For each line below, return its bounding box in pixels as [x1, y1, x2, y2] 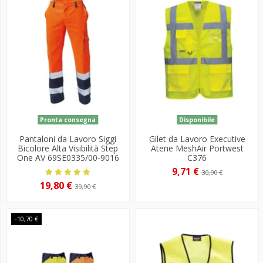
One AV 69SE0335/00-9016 [16, 152, 119, 164]
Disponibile [179, 116, 215, 124]
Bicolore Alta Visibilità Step [18, 143, 119, 154]
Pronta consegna [40, 116, 96, 124]
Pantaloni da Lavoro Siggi [19, 133, 117, 145]
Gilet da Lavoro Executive [149, 133, 245, 145]
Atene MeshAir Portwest [150, 143, 244, 154]
